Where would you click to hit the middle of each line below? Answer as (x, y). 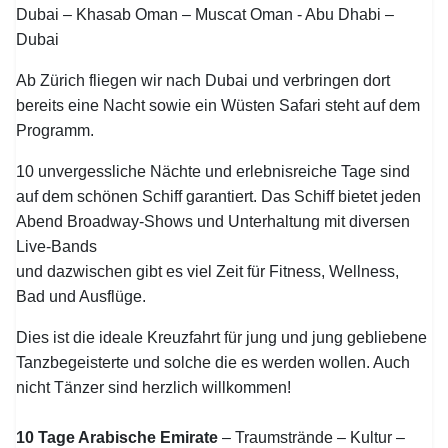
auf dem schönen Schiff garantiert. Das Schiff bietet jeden (219, 196)
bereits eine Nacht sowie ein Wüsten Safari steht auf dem (218, 105)
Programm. (55, 130)
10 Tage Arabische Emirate (117, 437)
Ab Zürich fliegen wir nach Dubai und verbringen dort (203, 80)
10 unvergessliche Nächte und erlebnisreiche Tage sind (213, 171)
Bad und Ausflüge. (81, 296)
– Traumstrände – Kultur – (312, 437)
